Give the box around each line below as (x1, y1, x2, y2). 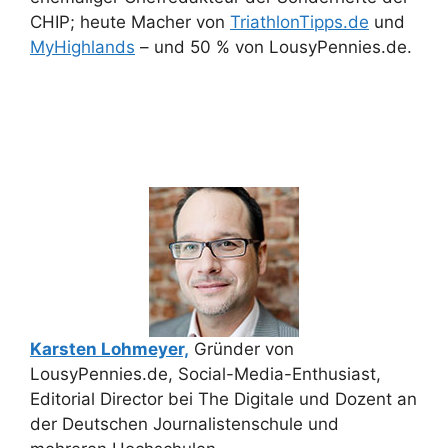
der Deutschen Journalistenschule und (30, 413, 339, 434)
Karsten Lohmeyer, (30, 338, 189, 359)
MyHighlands (30, 37, 135, 57)
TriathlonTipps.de (230, 12, 369, 32)
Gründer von (189, 338, 294, 359)
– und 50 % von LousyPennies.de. (135, 37, 412, 57)
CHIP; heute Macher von (30, 12, 230, 32)
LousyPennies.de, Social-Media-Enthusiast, (30, 363, 381, 384)
